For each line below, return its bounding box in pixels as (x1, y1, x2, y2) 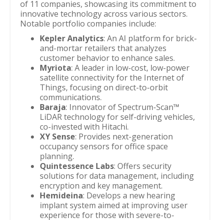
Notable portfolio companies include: (20, 18, 156, 29)
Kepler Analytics (40, 33, 104, 44)
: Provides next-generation (75, 131, 173, 142)
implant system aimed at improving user (40, 200, 188, 211)
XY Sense (40, 131, 75, 142)
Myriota (40, 62, 71, 73)
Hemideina (40, 190, 83, 201)
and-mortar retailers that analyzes (40, 43, 166, 54)
